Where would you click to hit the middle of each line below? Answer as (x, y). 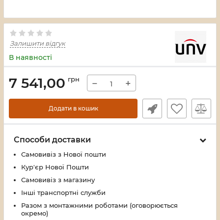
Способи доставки (52, 140)
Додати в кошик (73, 108)
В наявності (30, 57)
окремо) (35, 213)
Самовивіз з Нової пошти (64, 154)
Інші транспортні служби (63, 192)
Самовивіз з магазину (58, 180)
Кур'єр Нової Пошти (55, 167)
